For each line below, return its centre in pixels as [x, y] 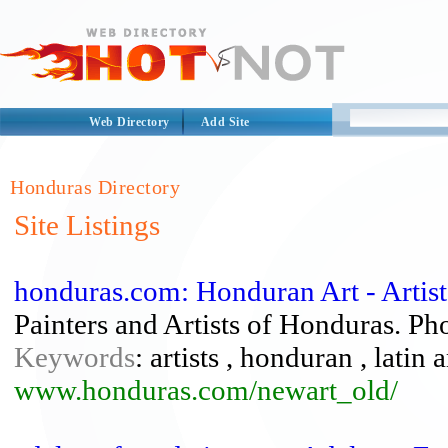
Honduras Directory [95, 187]
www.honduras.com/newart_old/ [206, 390]
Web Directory [129, 122]
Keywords [74, 357]
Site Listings [87, 225]
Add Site [225, 122]
